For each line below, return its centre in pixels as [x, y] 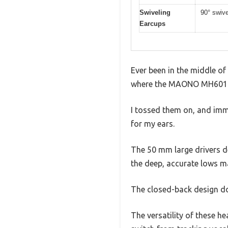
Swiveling [155, 13]
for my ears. [153, 123]
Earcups [152, 24]
